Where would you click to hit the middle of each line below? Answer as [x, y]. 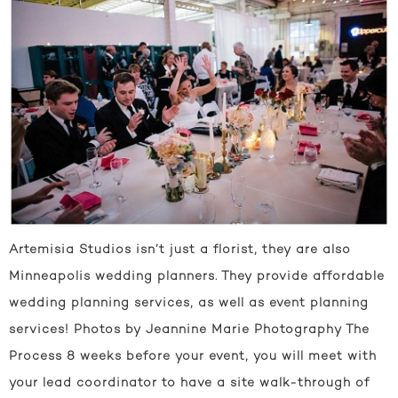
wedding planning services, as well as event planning [189, 303]
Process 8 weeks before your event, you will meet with [193, 356]
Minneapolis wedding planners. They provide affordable [197, 276]
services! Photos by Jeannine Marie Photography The [189, 330]
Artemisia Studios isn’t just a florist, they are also [180, 250]
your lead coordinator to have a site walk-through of [189, 383]
